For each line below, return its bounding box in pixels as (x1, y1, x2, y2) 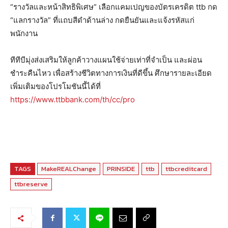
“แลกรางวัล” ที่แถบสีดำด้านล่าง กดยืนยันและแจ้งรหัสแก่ (10, 15, 194, 25)
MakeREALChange (41, 164, 96, 174)
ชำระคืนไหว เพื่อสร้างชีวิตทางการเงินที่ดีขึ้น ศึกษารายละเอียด (10, 68, 212, 78)
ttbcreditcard (165, 164, 207, 174)
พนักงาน (10, 28, 38, 39)
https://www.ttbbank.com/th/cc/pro (10, 95, 135, 105)
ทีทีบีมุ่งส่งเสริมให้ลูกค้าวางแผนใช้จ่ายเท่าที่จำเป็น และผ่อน (10, 55, 202, 65)
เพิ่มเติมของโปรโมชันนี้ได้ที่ (10, 81, 101, 92)
